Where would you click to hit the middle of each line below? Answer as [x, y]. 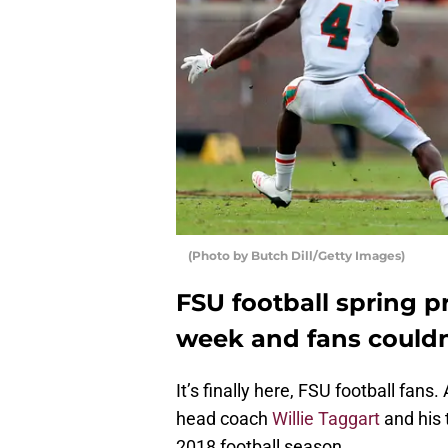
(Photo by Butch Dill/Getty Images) [296, 255]
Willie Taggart [326, 418]
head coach [224, 418]
